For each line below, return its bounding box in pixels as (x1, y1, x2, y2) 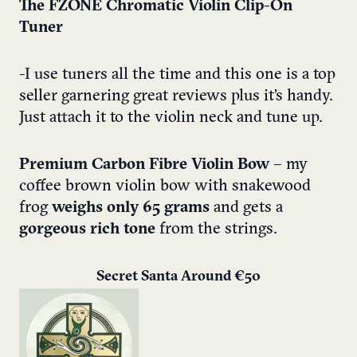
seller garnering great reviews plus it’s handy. (19, 88, 333, 104)
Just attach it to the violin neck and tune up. (19, 109, 323, 126)
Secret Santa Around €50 (96, 269, 261, 284)
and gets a (210, 199, 283, 216)
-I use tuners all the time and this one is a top (19, 66, 335, 83)
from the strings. (155, 221, 277, 237)
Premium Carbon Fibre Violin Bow (19, 156, 269, 173)
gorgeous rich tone (19, 221, 155, 237)
